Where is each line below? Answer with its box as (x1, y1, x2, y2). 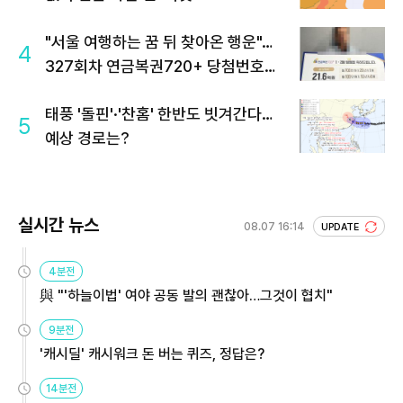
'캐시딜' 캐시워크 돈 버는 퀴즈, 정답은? (40, 345, 264, 363)
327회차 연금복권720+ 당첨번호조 (45, 57, 279, 76)
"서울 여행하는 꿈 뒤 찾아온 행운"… (45, 32, 273, 51)
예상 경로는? (45, 129, 130, 148)
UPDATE (321, 221, 362, 233)
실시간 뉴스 (18, 214, 99, 236)
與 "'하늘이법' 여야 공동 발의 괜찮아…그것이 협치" (40, 287, 333, 304)
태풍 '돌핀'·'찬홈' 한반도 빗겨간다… (45, 104, 273, 123)
